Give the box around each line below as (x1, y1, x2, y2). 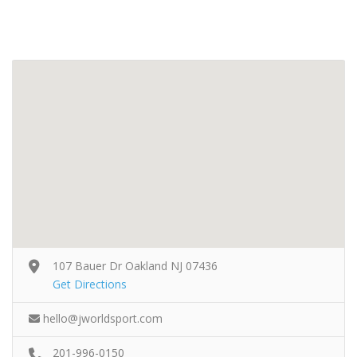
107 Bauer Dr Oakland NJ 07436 (53, 257, 218, 273)
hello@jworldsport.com (43, 310, 163, 326)
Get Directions (53, 276, 127, 292)
